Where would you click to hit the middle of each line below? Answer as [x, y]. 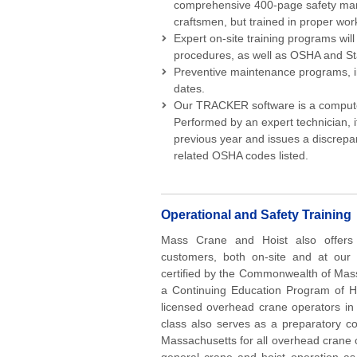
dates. [189, 88]
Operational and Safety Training [256, 215]
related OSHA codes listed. [241, 155]
